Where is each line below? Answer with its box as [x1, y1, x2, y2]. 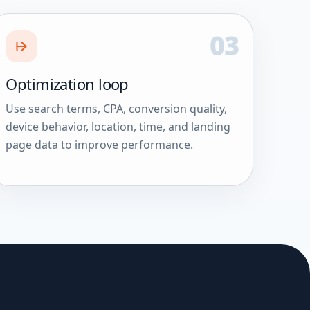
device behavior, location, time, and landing [6, 118, 231, 134]
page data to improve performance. [6, 136, 194, 152]
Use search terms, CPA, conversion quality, [6, 100, 228, 116]
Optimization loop [6, 73, 129, 94]
